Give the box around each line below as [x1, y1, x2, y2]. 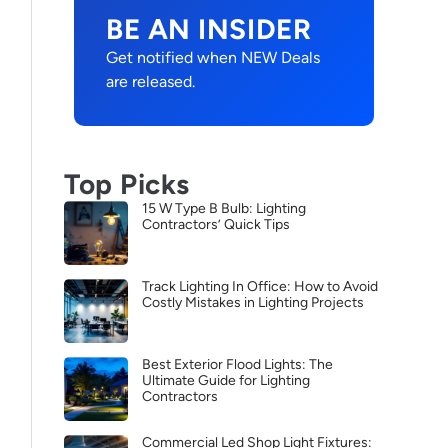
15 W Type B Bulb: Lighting [142, 200, 306, 217]
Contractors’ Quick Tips [142, 216, 290, 233]
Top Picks [64, 167, 191, 201]
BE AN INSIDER [106, 12, 312, 46]
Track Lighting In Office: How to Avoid [142, 278, 378, 295]
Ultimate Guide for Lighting [142, 372, 310, 389]
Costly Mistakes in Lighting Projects [142, 294, 364, 311]
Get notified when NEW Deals [106, 48, 320, 67]
